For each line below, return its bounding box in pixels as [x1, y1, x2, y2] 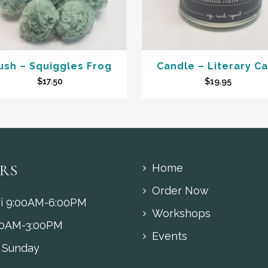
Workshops [152, 207, 211, 220]
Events [152, 230, 187, 243]
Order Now [152, 184, 209, 197]
